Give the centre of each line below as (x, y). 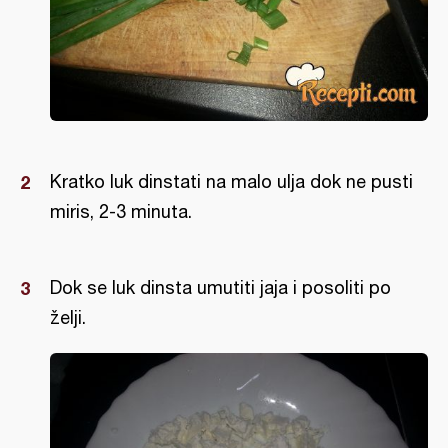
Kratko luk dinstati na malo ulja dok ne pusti (231, 181)
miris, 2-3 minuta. (121, 211)
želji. (68, 317)
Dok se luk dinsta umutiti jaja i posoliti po (220, 287)
